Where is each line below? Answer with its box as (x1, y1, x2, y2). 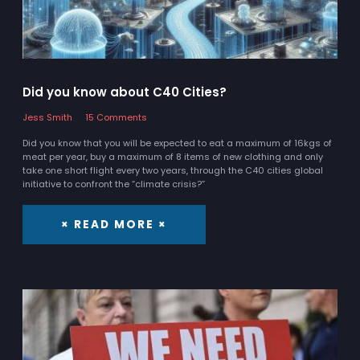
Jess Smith (22, 111, 72, 125)
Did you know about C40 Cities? (22, 84, 227, 101)
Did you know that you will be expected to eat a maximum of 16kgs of (22, 137, 332, 150)
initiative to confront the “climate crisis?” (22, 178, 205, 191)
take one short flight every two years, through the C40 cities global (22, 164, 323, 178)
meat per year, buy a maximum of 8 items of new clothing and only (22, 150, 323, 164)
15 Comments (84, 111, 147, 125)
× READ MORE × (61, 216, 167, 232)
